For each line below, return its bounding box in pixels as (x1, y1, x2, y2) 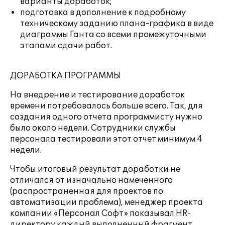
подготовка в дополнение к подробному (20, 8, 186, 18)
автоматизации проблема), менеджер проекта (10, 197, 203, 207)
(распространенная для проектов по (10, 186, 163, 196)
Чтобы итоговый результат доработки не (10, 164, 180, 174)
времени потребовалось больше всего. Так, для (10, 101, 203, 111)
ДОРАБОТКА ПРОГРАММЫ (10, 71, 121, 81)
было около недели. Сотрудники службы (10, 123, 176, 133)
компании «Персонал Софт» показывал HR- (10, 208, 191, 218)
